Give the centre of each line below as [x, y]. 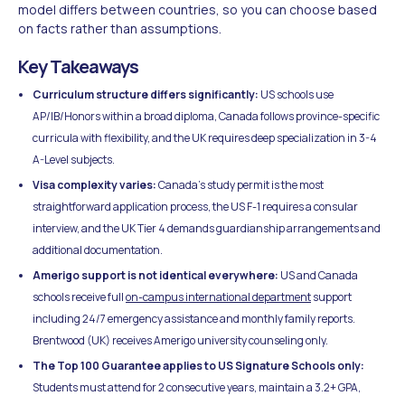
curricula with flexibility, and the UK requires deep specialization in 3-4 [205, 137]
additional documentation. [98, 250]
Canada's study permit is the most [240, 184]
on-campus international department [218, 297]
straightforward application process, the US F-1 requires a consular [195, 206]
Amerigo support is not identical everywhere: [155, 275]
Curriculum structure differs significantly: [146, 94]
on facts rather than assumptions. [120, 28]
